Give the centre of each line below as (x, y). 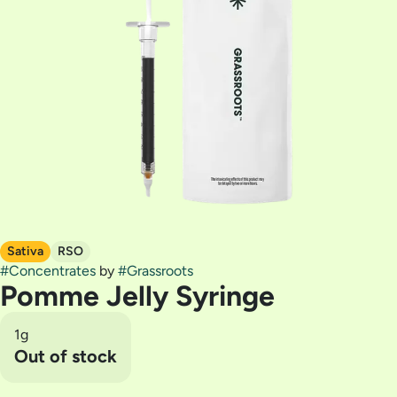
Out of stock (66, 356)
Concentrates (52, 271)
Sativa (25, 251)
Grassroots (160, 271)
